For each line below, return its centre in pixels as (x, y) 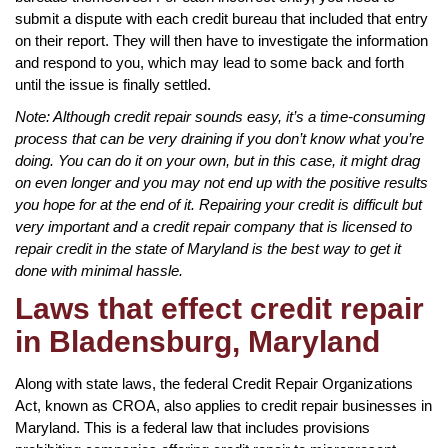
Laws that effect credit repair (219, 308)
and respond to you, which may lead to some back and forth (209, 62)
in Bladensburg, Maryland (197, 341)
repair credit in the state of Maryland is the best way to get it (208, 248)
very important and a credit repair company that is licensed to (213, 226)
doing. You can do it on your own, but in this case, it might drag (217, 160)
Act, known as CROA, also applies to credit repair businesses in (223, 405)
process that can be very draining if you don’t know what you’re (219, 138)
